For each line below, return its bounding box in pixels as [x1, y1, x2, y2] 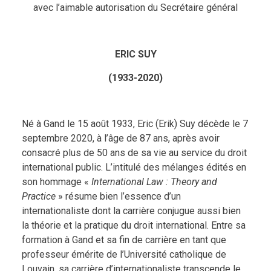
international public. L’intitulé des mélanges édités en [21, 162, 246, 174]
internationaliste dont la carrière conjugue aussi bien [21, 205, 241, 217]
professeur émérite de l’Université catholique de [21, 249, 226, 261]
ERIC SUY [114, 48, 157, 60]
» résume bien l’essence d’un [55, 191, 181, 203]
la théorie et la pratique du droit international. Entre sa [21, 220, 246, 232]
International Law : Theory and [91, 176, 217, 188]
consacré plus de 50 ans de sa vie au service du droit [21, 147, 247, 159]
